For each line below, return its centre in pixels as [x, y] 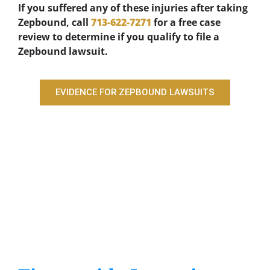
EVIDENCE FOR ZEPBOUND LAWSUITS [135, 92]
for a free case [186, 23]
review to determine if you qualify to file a [119, 37]
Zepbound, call [55, 23]
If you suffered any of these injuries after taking [133, 8]
